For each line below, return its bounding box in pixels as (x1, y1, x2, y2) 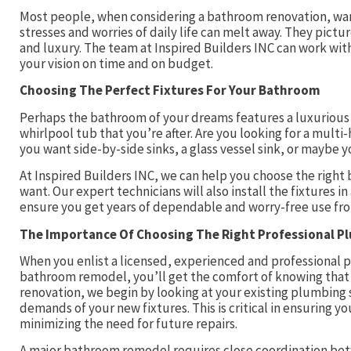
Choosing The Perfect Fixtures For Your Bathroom (20, 81, 320, 100)
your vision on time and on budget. (20, 55, 213, 72)
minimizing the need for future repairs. (20, 314, 237, 332)
